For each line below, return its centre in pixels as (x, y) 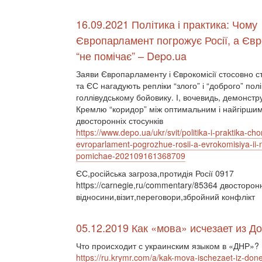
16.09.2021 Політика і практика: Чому (167, 24)
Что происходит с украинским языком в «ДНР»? (168, 246)
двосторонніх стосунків (120, 120)
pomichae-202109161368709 (131, 156)
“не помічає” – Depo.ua (131, 56)
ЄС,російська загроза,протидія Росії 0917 (155, 173)
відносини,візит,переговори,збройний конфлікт (166, 196)
